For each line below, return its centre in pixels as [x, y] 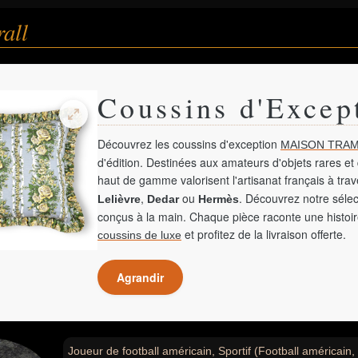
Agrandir [140, 277]
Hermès [219, 199]
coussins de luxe [139, 235]
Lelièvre [119, 199]
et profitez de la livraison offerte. [264, 234]
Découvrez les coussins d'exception [189, 144]
